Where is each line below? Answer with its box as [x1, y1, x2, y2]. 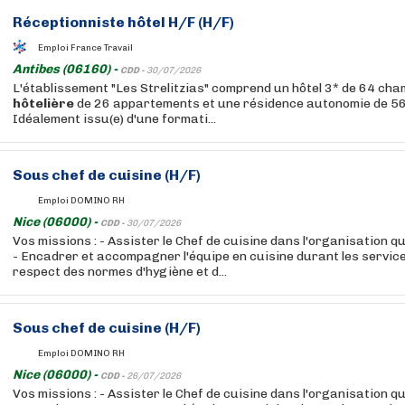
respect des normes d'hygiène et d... [13, 264, 227, 279]
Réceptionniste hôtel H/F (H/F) [13, 14, 234, 31]
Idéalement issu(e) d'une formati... [13, 111, 216, 127]
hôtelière [13, 96, 74, 111]
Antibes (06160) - [13, 61, 120, 77]
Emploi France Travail [38, 42, 133, 53]
